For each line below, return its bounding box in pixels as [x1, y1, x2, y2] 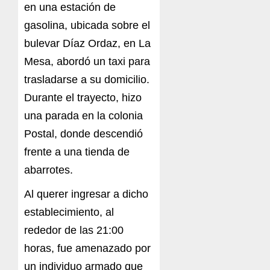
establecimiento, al [24, 206, 114, 219]
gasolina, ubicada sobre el [24, 19, 150, 32]
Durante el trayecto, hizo [24, 92, 142, 104]
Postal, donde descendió [24, 128, 143, 140]
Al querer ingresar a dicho [24, 188, 148, 201]
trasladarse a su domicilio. [24, 74, 149, 86]
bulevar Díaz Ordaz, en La [24, 37, 151, 50]
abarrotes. [24, 164, 73, 177]
